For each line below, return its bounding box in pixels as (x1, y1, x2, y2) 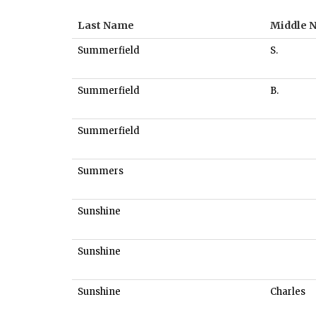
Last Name (78, 19, 134, 32)
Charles (270, 286, 305, 298)
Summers (78, 165, 123, 178)
